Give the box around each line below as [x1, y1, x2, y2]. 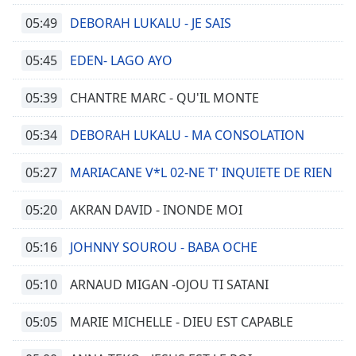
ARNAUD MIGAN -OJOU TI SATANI [70, 276, 269, 293]
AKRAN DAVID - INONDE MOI [70, 201, 242, 219]
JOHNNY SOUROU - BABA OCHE [70, 238, 257, 256]
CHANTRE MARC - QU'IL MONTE [70, 89, 259, 106]
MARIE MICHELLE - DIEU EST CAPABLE [70, 313, 293, 331]
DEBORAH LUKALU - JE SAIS [70, 14, 231, 32]
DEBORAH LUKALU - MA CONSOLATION [70, 126, 304, 144]
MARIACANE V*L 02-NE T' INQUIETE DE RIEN [70, 164, 332, 181]
